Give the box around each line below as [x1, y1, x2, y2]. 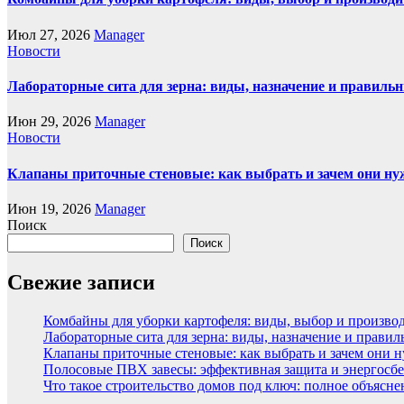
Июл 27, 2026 [7, 26, 94, 42]
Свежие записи [7, 270, 155, 294]
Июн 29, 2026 [7, 114, 95, 130]
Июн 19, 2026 [7, 200, 95, 216]
